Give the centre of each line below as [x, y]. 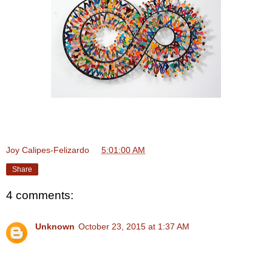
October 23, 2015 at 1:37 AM [134, 227]
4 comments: [40, 195]
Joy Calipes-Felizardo [48, 150]
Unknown [55, 227]
